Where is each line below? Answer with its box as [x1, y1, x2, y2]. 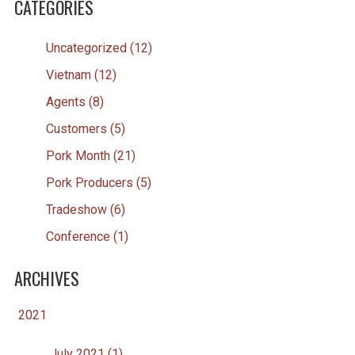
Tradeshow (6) [45, 201, 125, 217]
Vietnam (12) [45, 67, 116, 82]
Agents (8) [45, 94, 104, 109]
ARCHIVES [13, 265, 79, 291]
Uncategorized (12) [45, 40, 152, 55]
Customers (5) [45, 120, 125, 136]
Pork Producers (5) [45, 174, 151, 190]
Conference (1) [45, 228, 128, 244]
